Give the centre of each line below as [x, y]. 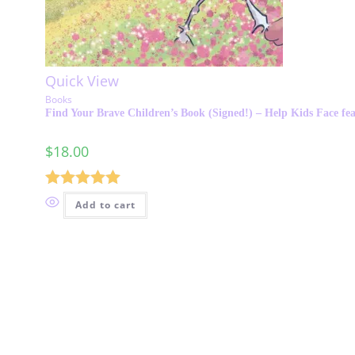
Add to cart [106, 205]
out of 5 [68, 221]
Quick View [82, 80]
